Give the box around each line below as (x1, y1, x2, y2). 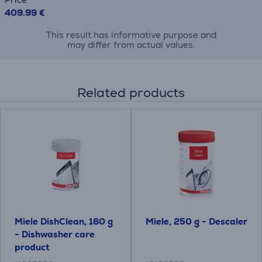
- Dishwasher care (15, 229, 95, 240)
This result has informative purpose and (46, 29, 216, 40)
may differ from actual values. (67, 39, 195, 50)
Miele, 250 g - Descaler (146, 216, 247, 227)
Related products (77, 84, 185, 101)
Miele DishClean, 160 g (15, 216, 113, 227)
